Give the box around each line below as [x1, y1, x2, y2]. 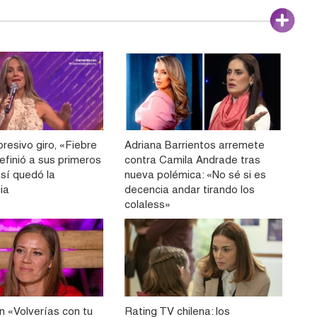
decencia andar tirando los [124, 183, 255, 195]
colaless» [124, 197, 171, 210]
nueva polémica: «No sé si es [124, 168, 266, 180]
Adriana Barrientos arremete [124, 138, 265, 151]
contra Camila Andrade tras [124, 153, 260, 166]
